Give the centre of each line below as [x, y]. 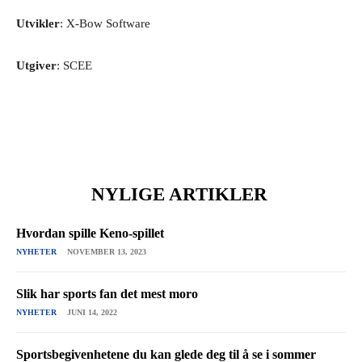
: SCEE [74, 65]
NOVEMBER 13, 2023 [107, 251]
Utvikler [38, 23]
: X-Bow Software [105, 23]
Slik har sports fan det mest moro [107, 293]
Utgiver [36, 65]
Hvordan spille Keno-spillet [90, 233]
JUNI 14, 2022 [92, 312]
